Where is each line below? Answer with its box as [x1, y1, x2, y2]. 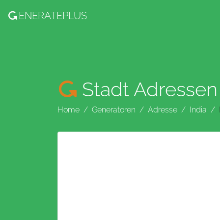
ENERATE [19, 10, 63, 22]
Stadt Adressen [82, 78, 218, 101]
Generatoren [92, 105, 136, 114]
